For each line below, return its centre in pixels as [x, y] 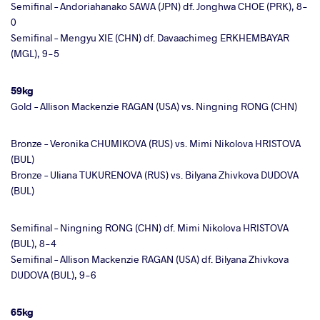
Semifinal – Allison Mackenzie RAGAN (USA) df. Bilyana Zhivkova [150, 259]
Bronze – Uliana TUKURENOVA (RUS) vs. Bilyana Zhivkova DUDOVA [155, 174]
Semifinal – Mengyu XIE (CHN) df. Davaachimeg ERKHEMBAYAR [150, 37]
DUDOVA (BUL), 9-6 [54, 274]
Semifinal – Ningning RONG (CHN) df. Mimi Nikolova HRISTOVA [150, 227]
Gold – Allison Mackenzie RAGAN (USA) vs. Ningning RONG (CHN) [154, 106]
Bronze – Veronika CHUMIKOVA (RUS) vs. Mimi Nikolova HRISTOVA [156, 143]
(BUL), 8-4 [34, 243]
